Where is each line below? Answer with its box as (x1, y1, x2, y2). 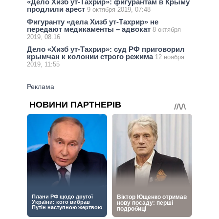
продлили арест (27, 5, 87, 13)
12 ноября (155, 53, 184, 61)
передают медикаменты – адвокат (27, 25, 153, 34)
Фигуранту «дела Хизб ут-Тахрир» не (27, 18, 158, 26)
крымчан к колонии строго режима (27, 52, 155, 61)
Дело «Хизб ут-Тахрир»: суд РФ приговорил (27, 45, 185, 54)
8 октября (153, 26, 181, 34)
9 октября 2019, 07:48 (87, 6, 151, 13)
